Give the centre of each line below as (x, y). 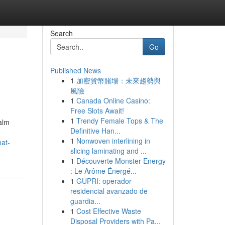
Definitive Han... (95, 131)
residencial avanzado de (109, 191)
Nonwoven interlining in (113, 141)
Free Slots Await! (97, 110)
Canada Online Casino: (113, 100)
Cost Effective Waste (108, 211)
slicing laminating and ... (108, 151)
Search (61, 33)
